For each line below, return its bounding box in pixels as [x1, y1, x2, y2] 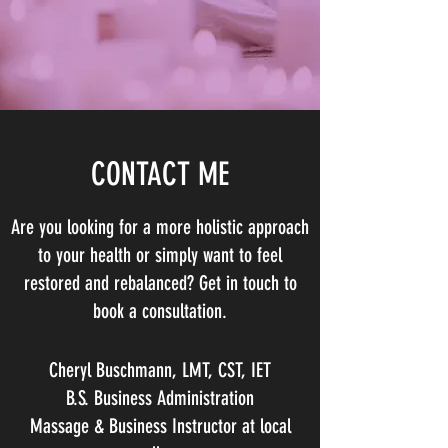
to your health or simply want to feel [38, 243, 282, 267]
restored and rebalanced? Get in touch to [23, 271, 297, 295]
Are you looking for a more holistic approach [11, 215, 309, 239]
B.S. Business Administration [66, 386, 254, 410]
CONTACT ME [91, 155, 229, 193]
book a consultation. [93, 299, 227, 323]
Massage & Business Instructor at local [29, 414, 291, 438]
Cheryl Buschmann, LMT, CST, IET [49, 358, 271, 382]
